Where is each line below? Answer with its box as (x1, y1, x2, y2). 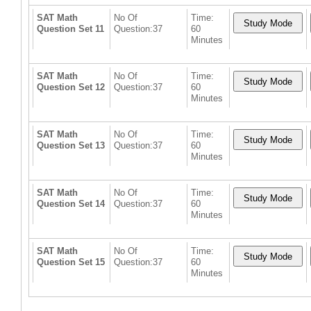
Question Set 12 (36, 82, 105, 93)
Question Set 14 (36, 199, 105, 210)
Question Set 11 (36, 24, 104, 35)
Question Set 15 (36, 257, 105, 268)
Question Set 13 (36, 140, 105, 151)
